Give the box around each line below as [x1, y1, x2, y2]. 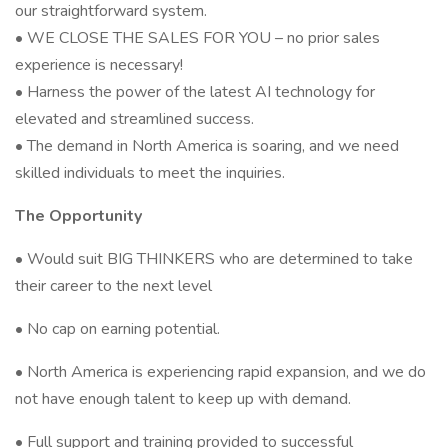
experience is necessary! [15, 54, 183, 76]
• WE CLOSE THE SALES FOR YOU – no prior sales [15, 27, 380, 49]
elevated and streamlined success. [15, 108, 254, 130]
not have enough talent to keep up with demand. [15, 388, 351, 410]
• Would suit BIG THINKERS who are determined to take [15, 248, 413, 270]
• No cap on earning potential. [15, 318, 220, 340]
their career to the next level [15, 275, 212, 297]
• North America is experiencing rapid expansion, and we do [15, 361, 426, 383]
